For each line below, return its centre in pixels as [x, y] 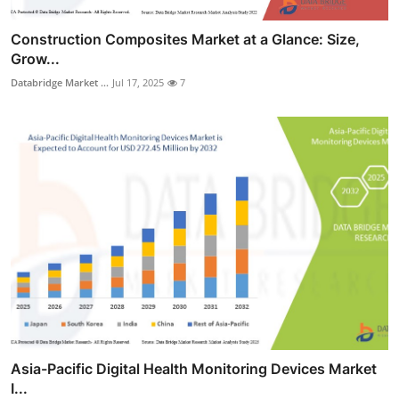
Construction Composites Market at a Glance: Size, [185, 39]
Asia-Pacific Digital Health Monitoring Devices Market [194, 369]
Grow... [35, 58]
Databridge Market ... [60, 82]
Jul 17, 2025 [138, 82]
